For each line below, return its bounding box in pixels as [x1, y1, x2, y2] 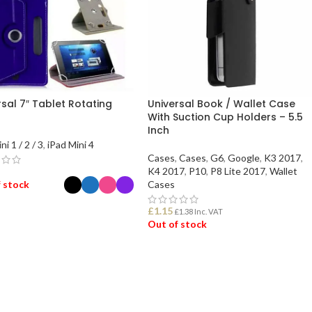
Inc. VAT [193, 207, 224, 217]
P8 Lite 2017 [210, 165, 266, 178]
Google [228, 152, 260, 164]
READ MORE [156, 253, 210, 265]
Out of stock [148, 218, 208, 231]
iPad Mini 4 [47, 139, 94, 151]
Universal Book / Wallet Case [148, 97, 296, 111]
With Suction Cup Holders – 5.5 [148, 110, 304, 125]
